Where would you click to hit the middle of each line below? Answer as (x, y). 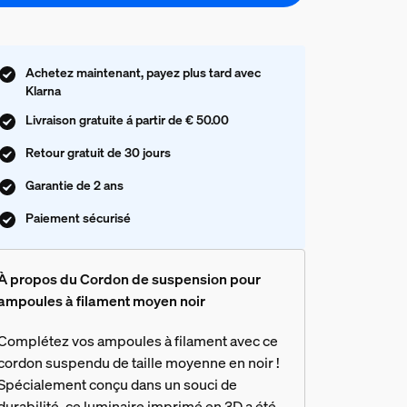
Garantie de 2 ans (74, 184)
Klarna (43, 90)
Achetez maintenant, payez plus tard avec (143, 72)
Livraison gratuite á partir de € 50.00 (127, 119)
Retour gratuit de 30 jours (98, 152)
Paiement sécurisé (78, 217)
